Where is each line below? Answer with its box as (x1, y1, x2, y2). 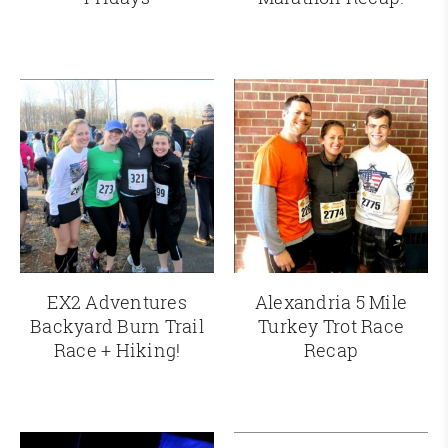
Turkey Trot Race (258, 314, 404, 339)
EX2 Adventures (47, 290, 187, 315)
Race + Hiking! (53, 338, 181, 363)
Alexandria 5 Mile (254, 290, 408, 315)
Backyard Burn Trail (30, 314, 204, 339)
